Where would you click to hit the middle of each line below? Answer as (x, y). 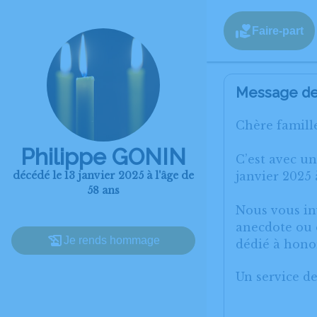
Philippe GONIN (103, 157)
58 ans (103, 190)
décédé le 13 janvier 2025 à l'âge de (103, 175)
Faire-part (278, 30)
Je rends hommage (112, 240)
